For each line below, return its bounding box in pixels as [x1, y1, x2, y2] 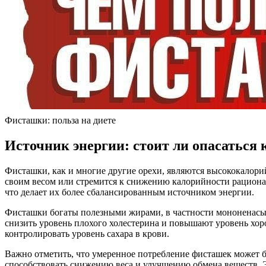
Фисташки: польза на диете [5, 115, 116, 126]
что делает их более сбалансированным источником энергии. [5, 187, 254, 198]
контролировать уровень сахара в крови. [5, 229, 169, 239]
